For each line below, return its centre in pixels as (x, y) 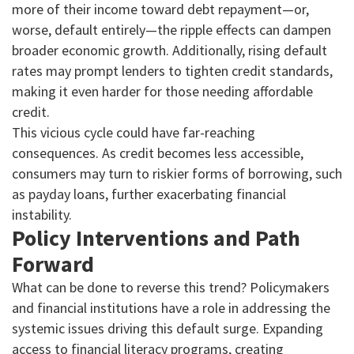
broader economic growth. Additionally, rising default (169, 51)
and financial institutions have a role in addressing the (171, 308)
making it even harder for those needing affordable (162, 92)
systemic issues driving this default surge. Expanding (168, 329)
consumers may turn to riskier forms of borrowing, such (177, 174)
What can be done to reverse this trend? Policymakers (171, 288)
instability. (42, 215)
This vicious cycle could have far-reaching (134, 133)
